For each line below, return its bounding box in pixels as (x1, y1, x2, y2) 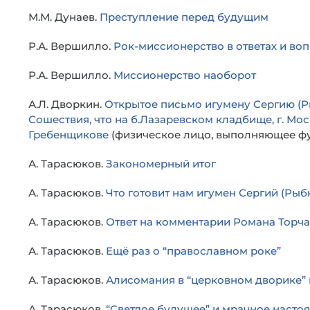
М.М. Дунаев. (28, 10, 100, 24)
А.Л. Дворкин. (28, 98, 104, 111)
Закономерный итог (106, 157, 216, 170)
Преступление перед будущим (100, 10, 268, 24)
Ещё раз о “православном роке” (106, 244, 281, 257)
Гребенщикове (28, 128, 109, 141)
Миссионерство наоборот (113, 69, 256, 82)
